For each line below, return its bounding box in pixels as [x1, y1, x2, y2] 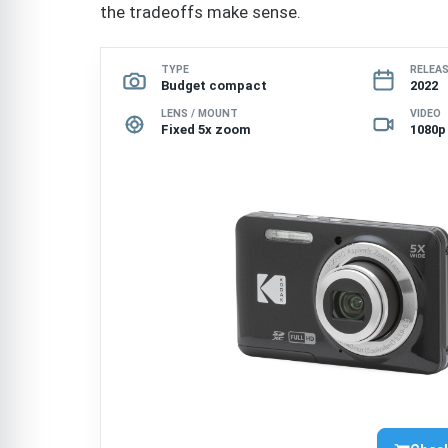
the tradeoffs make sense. [100, 2, 301, 23]
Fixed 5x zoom [161, 121, 251, 137]
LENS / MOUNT [161, 106, 238, 120]
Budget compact [161, 77, 267, 93]
